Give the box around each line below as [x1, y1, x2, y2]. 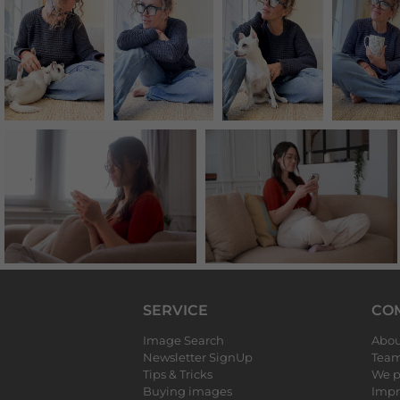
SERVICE [143, 302, 208, 319]
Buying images [143, 384, 232, 398]
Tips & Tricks [143, 367, 212, 381]
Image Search [143, 333, 224, 347]
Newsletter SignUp [143, 350, 253, 364]
